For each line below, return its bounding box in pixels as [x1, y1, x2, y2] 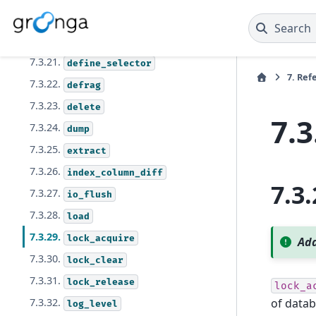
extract [67, 145, 107, 157]
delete [67, 101, 102, 113]
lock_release [67, 276, 135, 288]
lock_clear [67, 254, 124, 266]
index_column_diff [67, 166, 164, 178]
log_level [67, 298, 119, 310]
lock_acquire [67, 232, 135, 244]
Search [274, 20, 311, 36]
